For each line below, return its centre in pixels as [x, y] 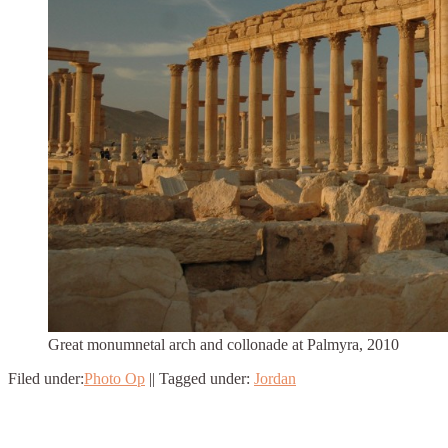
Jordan [275, 378]
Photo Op [114, 378]
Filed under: [46, 378]
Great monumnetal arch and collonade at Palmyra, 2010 [223, 344]
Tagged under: [204, 378]
